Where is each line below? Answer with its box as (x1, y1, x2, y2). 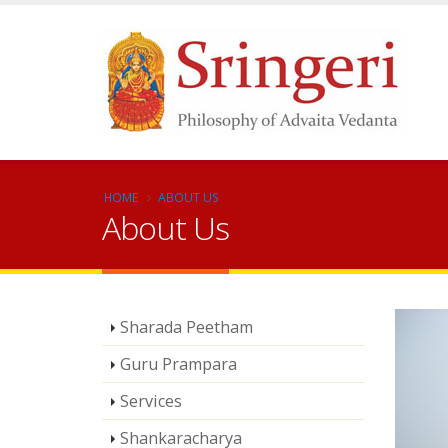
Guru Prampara (120, 353, 237, 375)
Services (120, 390, 182, 412)
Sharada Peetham (120, 316, 253, 338)
